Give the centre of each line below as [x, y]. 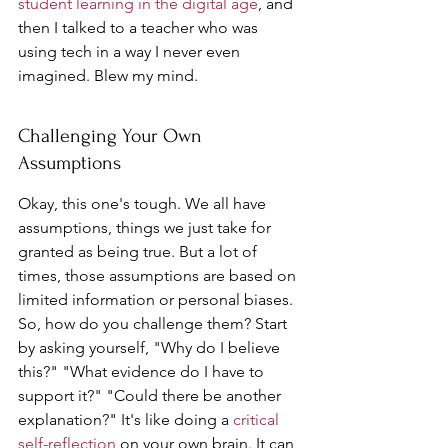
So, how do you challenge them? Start [154, 323]
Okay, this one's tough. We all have [144, 203]
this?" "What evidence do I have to [143, 371]
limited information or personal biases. [157, 299]
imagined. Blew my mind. [108, 75]
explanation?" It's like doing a [125, 419]
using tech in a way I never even [131, 51]
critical [258, 419]
